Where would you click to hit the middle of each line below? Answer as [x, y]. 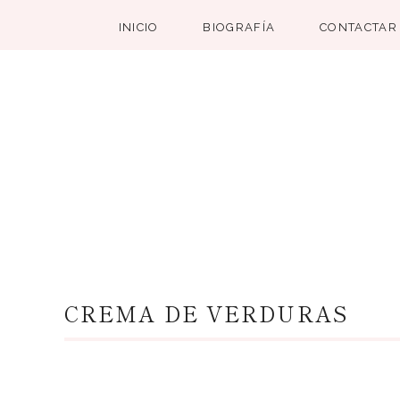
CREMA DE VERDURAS [206, 313]
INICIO [138, 27]
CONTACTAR [358, 27]
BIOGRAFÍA [239, 27]
